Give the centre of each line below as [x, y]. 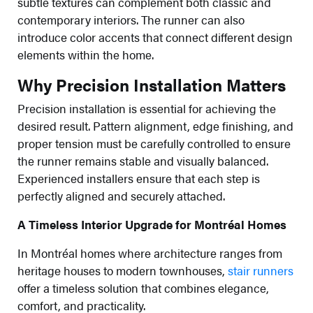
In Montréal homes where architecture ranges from [150, 253]
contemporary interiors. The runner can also [131, 20]
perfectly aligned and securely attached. [121, 196]
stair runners [261, 270]
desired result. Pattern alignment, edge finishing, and [155, 126]
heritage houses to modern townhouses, [123, 270]
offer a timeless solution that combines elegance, [143, 288]
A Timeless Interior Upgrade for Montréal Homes [152, 224]
